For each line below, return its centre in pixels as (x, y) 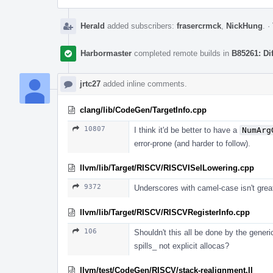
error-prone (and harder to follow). (192, 143)
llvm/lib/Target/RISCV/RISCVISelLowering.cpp (167, 168)
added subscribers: (141, 26)
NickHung (244, 26)
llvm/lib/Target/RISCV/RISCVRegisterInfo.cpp (165, 212)
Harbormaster (106, 53)
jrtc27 (90, 83)
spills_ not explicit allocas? (182, 246)
